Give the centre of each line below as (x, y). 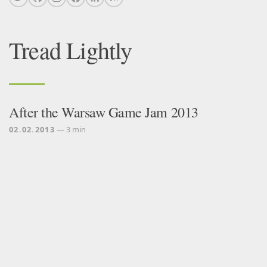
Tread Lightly (71, 50)
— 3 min (70, 129)
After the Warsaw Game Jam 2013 (104, 112)
